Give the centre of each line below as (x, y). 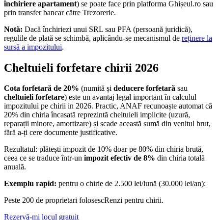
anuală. (15, 167)
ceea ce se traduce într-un (44, 158)
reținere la (197, 38)
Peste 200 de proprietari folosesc (54, 200)
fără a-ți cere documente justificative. (61, 133)
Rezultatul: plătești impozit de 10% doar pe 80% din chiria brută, (104, 149)
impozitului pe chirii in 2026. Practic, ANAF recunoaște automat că (108, 106)
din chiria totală (180, 158)
